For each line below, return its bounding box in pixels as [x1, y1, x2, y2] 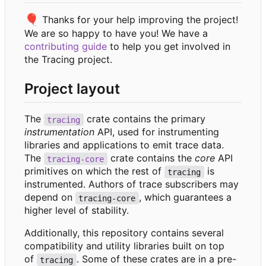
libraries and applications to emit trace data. [24, 139, 224, 151]
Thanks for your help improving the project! [39, 13, 238, 26]
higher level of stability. [24, 204, 129, 217]
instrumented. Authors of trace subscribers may [24, 178, 239, 191]
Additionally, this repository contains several [24, 227, 224, 239]
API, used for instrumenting [94, 126, 219, 138]
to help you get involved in [107, 40, 230, 53]
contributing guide [24, 40, 107, 53]
